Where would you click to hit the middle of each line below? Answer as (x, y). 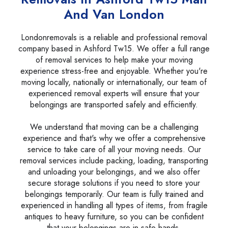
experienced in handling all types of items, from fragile (114, 205)
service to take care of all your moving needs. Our (114, 149)
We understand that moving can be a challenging (114, 127)
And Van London (114, 14)
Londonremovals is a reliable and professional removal (114, 37)
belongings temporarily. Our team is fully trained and (114, 194)
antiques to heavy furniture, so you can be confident (114, 216)
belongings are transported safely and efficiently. (114, 104)
